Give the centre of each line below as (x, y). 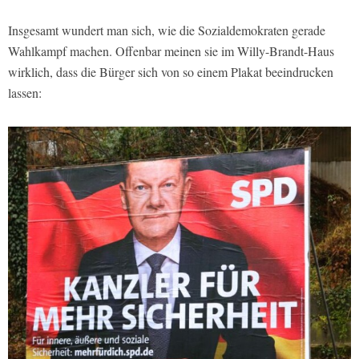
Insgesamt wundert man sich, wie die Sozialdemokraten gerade (167, 30)
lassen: (25, 93)
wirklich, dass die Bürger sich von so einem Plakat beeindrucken (171, 72)
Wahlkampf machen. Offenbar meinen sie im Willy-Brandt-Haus (171, 51)
